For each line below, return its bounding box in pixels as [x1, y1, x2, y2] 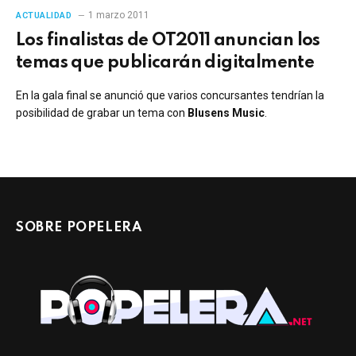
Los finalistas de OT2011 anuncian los [16, 31, 320, 49]
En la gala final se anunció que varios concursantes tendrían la [16, 88, 324, 102]
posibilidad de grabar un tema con [16, 106, 188, 119]
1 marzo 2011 [87, 9, 149, 21]
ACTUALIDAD [16, 10, 72, 21]
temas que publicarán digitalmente [16, 53, 315, 72]
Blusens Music [188, 106, 265, 119]
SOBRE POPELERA [16, 220, 142, 234]
